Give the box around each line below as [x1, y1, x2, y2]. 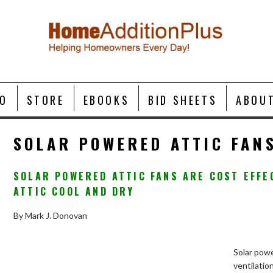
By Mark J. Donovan [13, 210, 87, 221]
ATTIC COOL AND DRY [13, 183, 135, 199]
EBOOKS [83, 91, 130, 108]
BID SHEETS [148, 91, 218, 108]
